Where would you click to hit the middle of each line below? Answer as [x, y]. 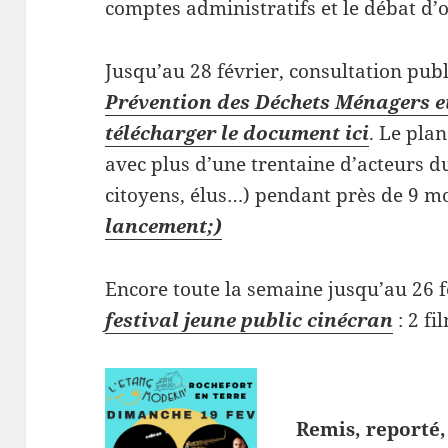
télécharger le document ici [237, 133]
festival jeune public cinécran [249, 320]
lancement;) [164, 226]
